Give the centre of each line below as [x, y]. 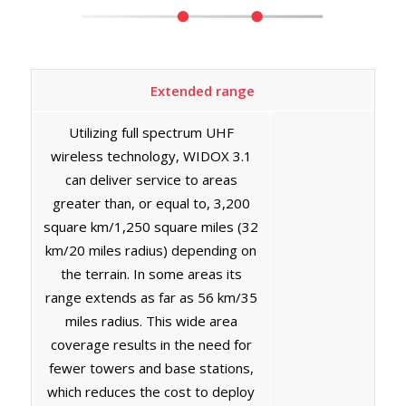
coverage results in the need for [151, 344]
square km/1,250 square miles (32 [151, 226]
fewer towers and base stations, [151, 367]
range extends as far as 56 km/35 [151, 297]
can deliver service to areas [151, 179]
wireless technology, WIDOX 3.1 [151, 155]
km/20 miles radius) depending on [151, 250]
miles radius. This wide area [151, 320]
